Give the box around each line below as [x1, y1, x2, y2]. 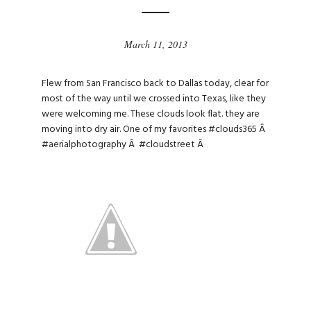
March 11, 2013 [124, 37, 187, 51]
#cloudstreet [139, 136, 195, 153]
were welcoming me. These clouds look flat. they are [42, 106, 260, 122]
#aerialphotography [42, 136, 126, 153]
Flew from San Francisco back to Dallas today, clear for [42, 75, 269, 92]
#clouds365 [208, 121, 257, 137]
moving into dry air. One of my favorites [42, 121, 208, 137]
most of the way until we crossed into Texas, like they [42, 90, 266, 107]
